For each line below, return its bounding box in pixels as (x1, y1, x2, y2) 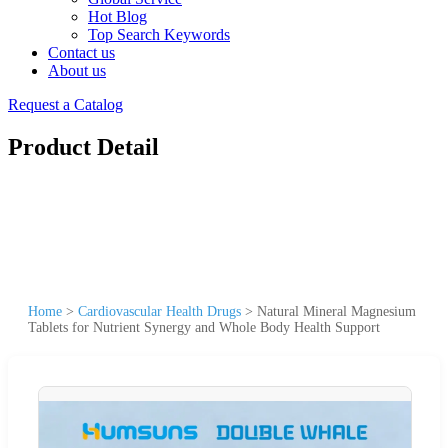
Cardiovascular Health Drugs (78, 303, 241, 319)
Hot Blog (88, 8, 147, 25)
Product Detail (8, 133, 159, 160)
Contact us (48, 44, 115, 61)
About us (48, 62, 106, 79)
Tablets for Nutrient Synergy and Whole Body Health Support (28, 319, 380, 335)
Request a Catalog (8, 96, 123, 113)
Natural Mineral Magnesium (257, 303, 416, 319)
